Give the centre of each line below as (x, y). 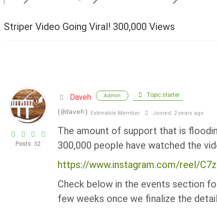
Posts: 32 (28, 144)
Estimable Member (115, 113)
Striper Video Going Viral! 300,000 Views (89, 27)
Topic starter (162, 95)
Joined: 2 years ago (177, 113)
